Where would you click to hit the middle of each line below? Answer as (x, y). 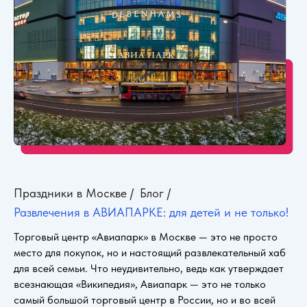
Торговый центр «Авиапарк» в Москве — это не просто (146, 236)
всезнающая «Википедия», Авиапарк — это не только (140, 284)
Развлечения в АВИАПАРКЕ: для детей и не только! (151, 212)
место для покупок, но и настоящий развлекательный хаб (150, 252)
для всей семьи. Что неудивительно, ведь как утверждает (149, 268)
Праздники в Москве (70, 193)
